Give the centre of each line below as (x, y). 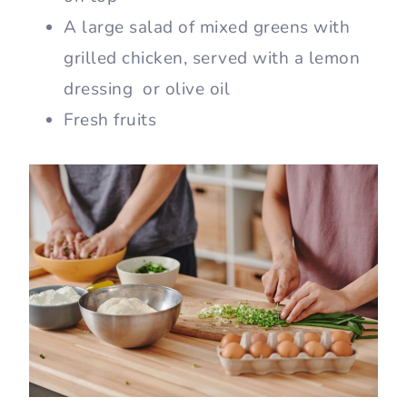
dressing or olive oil (147, 89)
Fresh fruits (110, 120)
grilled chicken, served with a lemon (212, 59)
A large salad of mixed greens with (207, 28)
